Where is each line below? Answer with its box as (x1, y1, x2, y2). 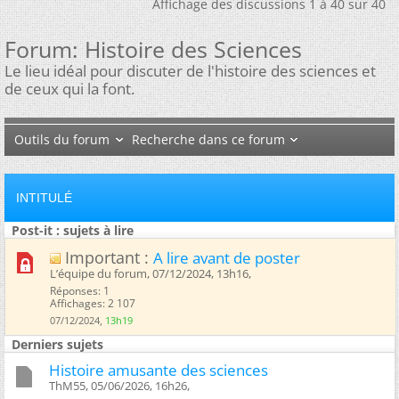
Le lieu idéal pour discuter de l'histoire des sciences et (4, 61, 376, 81)
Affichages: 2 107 (50, 295, 135, 311)
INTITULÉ (16, 190, 72, 205)
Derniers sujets (4, 335, 110, 353)
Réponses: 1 (50, 282, 110, 298)
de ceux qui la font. (4, 78, 134, 99)
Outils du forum (13, 130, 110, 148)
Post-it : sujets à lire (4, 221, 141, 239)
